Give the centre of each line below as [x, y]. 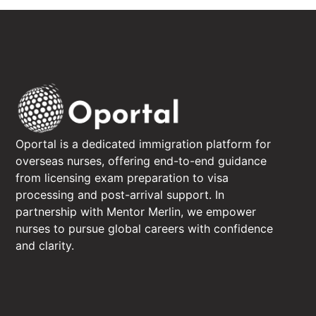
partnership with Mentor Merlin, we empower [136, 211]
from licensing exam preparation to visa [122, 177]
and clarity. [45, 245]
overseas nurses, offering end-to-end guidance [141, 160]
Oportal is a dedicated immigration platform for [143, 144]
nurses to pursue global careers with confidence [144, 228]
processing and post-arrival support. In [120, 194]
